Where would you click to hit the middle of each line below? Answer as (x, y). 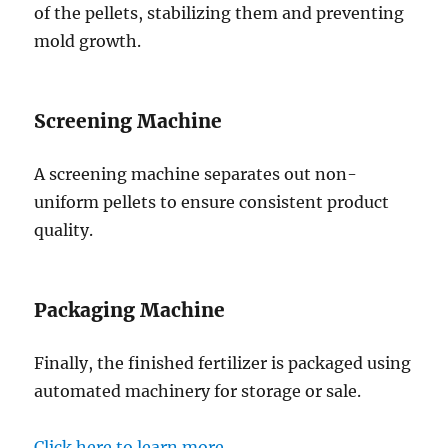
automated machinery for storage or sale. (198, 391)
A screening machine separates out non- (196, 174)
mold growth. (88, 41)
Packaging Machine (130, 310)
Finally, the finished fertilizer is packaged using (223, 363)
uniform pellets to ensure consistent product (212, 202)
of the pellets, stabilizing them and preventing (219, 13)
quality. (64, 230)
